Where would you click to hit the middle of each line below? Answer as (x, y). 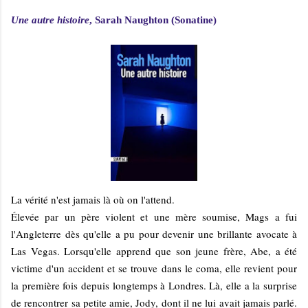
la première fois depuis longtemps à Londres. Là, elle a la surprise (154, 286)
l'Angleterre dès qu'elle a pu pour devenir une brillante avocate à (154, 234)
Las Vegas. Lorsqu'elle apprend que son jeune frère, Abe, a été (154, 251)
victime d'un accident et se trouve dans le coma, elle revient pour (154, 268)
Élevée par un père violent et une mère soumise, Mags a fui (154, 217)
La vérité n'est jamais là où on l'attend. (93, 200)
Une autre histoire (50, 20)
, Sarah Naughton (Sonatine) (153, 20)
